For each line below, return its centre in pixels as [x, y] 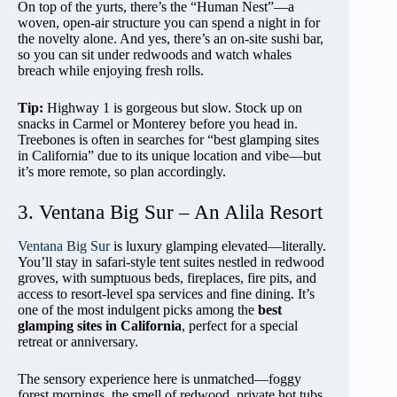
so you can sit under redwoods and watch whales [155, 54]
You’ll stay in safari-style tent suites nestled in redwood [171, 262]
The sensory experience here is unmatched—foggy [160, 379]
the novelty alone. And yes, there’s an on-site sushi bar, [171, 38]
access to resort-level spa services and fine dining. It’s [166, 294]
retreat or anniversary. [78, 342]
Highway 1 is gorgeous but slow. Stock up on [173, 107]
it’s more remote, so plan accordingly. [122, 171]
